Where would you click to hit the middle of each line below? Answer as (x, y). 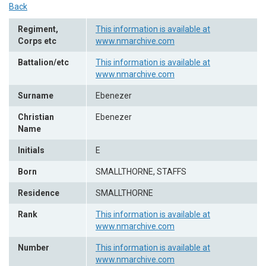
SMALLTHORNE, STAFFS (141, 172)
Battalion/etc (43, 62)
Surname (36, 96)
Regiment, (38, 29)
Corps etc (37, 41)
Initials (31, 150)
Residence (39, 193)
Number (34, 248)
